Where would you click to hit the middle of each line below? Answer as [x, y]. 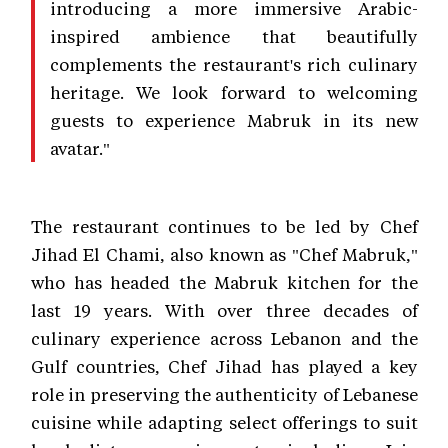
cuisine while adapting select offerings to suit [224, 421]
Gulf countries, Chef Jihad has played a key [224, 365]
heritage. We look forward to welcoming [234, 91]
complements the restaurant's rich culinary [234, 63]
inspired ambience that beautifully [234, 35]
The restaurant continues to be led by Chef [224, 225]
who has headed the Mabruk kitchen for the [224, 281]
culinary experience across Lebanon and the [224, 337]
